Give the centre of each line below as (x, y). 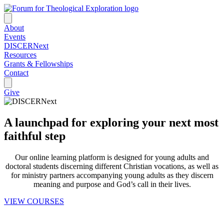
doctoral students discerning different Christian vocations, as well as (112, 166)
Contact (16, 73)
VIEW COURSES (34, 201)
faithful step (35, 136)
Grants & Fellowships (38, 64)
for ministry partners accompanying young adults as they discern (112, 175)
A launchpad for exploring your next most (111, 122)
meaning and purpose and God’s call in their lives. (112, 184)
